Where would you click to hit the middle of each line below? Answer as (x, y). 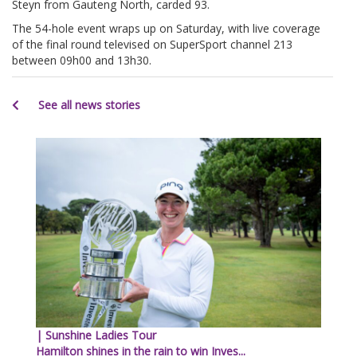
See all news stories (88, 104)
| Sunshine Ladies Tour (96, 335)
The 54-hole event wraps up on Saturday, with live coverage (166, 28)
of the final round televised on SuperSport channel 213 (152, 44)
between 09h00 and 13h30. (82, 60)
